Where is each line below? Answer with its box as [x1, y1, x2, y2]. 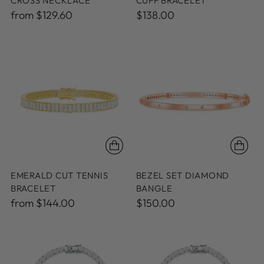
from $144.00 [11, 196, 75, 210]
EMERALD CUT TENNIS [11, 169, 108, 181]
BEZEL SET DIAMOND [136, 169, 230, 181]
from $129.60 [11, 8, 72, 22]
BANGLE [136, 182, 173, 194]
